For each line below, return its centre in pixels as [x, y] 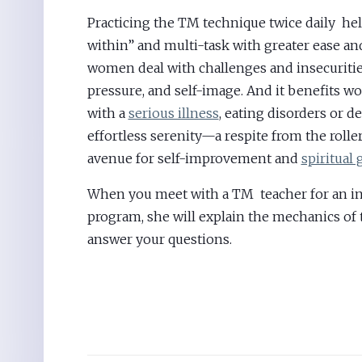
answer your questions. [159, 240]
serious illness [173, 114]
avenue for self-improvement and [194, 159]
